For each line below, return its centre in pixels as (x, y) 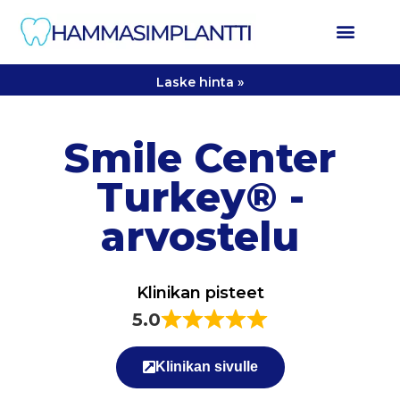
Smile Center (200, 158)
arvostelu (200, 237)
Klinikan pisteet (200, 293)
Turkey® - (200, 198)
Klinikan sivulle (206, 367)
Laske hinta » (200, 82)
